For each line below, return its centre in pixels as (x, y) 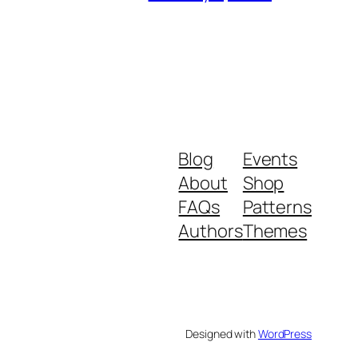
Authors (211, 231)
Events (270, 159)
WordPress (284, 333)
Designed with (222, 333)
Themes (275, 231)
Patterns (277, 207)
